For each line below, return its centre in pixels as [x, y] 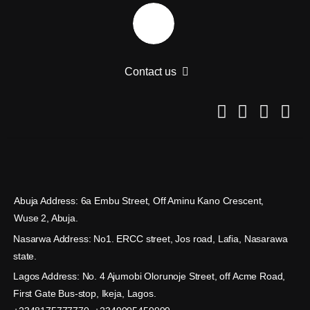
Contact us [151, 72]
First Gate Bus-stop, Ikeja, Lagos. [85, 293]
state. [25, 256]
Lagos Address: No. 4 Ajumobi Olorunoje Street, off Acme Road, [149, 276]
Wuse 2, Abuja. [46, 218]
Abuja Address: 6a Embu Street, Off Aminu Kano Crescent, [139, 200]
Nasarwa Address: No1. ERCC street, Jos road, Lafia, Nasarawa [151, 238]
